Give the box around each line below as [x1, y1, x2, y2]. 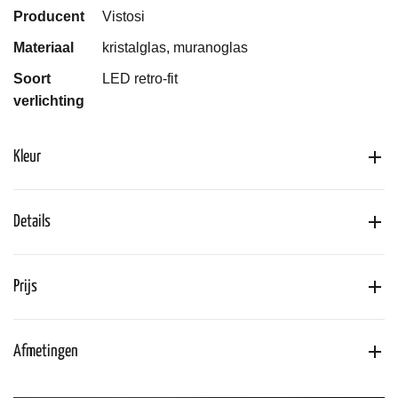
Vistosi [102, 8, 145, 24]
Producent [13, 8, 84, 24]
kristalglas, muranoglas [102, 39, 248, 55]
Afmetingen [13, 342, 78, 360]
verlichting [13, 92, 84, 108]
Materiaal [13, 39, 74, 55]
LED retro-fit [102, 70, 178, 86]
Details [13, 212, 51, 230]
